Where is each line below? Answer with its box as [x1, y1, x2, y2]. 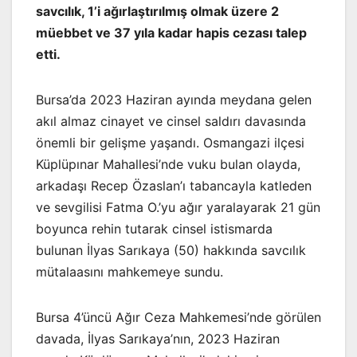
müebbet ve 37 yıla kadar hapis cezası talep [36, 24, 307, 41]
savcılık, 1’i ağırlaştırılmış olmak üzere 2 [36, 2, 279, 19]
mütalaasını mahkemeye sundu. [36, 263, 223, 280]
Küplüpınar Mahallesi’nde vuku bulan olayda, [36, 155, 300, 172]
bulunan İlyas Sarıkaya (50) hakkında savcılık [36, 241, 306, 258]
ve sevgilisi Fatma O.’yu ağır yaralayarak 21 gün [36, 198, 320, 215]
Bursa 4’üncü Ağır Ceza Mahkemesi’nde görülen [36, 308, 321, 325]
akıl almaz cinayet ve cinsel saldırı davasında [36, 112, 306, 129]
